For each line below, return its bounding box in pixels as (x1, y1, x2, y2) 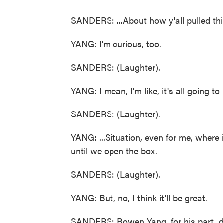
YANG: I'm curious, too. (71, 37, 161, 50)
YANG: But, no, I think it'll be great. (71, 191, 207, 204)
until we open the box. (71, 144, 157, 157)
